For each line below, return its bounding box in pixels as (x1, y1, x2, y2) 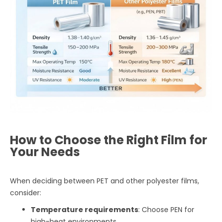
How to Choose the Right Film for (10, 131, 208, 148)
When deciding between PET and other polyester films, (10, 175, 200, 186)
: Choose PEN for (138, 204, 195, 215)
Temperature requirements (31, 204, 139, 215)
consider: (10, 187, 42, 198)
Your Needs (10, 143, 80, 160)
